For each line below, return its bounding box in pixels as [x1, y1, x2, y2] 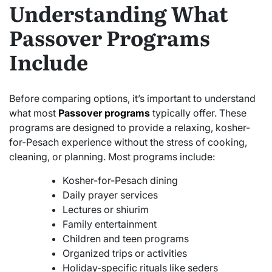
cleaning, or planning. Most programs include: [9, 150, 215, 163]
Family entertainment [63, 217, 157, 230]
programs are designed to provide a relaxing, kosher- [9, 121, 250, 134]
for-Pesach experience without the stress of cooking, [9, 135, 247, 148]
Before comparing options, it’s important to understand [9, 92, 256, 104]
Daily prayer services [63, 188, 158, 201]
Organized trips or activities [63, 246, 187, 259]
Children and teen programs [63, 232, 189, 245]
